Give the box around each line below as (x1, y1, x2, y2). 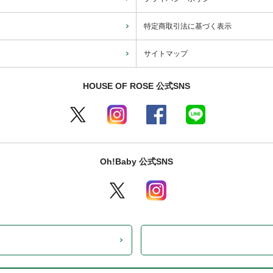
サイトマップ (144, 49, 188, 58)
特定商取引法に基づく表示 (144, 21, 232, 30)
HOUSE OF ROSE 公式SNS (83, 80, 190, 91)
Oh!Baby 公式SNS (100, 157, 173, 167)
